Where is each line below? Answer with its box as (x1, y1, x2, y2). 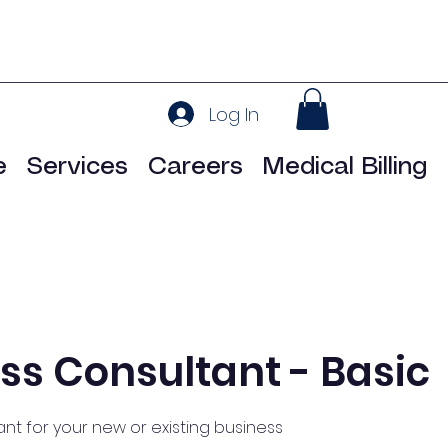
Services (27, 154, 128, 179)
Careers (148, 154, 243, 179)
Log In (209, 101, 260, 127)
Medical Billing (263, 154, 427, 179)
